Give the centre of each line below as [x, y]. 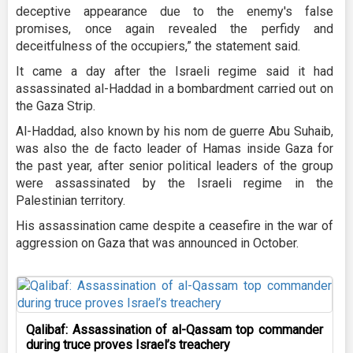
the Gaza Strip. [56, 106]
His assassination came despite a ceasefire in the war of [175, 225]
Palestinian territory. [71, 200]
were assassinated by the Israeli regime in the [175, 183]
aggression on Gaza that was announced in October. [157, 243]
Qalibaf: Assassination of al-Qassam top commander [175, 329]
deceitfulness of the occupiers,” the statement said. [158, 46]
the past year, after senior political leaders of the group [175, 165]
